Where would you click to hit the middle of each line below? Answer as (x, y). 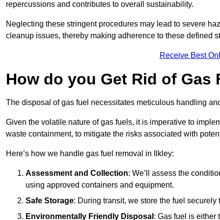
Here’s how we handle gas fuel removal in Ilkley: (90, 154)
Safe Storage (50, 201)
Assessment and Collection (77, 173)
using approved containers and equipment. (100, 185)
